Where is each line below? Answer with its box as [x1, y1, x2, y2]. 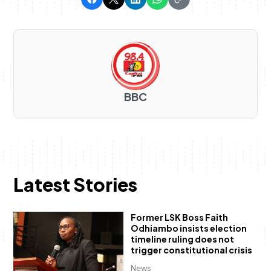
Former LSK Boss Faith [130, 212, 228, 223]
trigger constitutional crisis [130, 244, 252, 256]
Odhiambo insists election [130, 223, 247, 234]
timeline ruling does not [130, 233, 234, 245]
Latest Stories [13, 173, 137, 197]
